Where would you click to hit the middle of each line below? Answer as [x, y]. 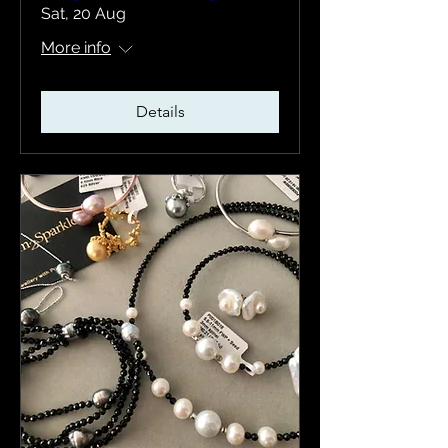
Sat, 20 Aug [83, 13]
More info [76, 47]
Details [160, 111]
